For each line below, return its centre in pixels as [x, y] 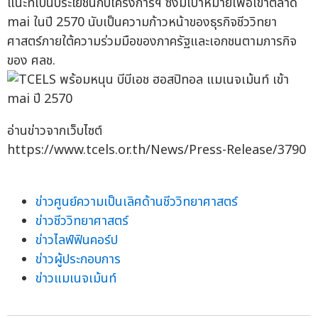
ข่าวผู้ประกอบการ [78, 260]
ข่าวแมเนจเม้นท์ [76, 279]
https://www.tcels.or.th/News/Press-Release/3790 [157, 150]
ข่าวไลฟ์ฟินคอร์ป [77, 241]
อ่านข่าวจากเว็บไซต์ [55, 131]
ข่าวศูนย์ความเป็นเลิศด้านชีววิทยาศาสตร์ [137, 202]
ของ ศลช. [31, 61]
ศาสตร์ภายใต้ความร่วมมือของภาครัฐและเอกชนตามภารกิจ [152, 42]
